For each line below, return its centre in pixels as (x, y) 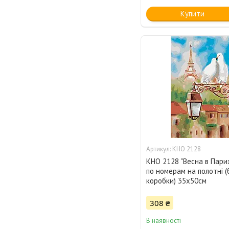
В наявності (164, 221)
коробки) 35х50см (177, 181)
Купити (192, 14)
